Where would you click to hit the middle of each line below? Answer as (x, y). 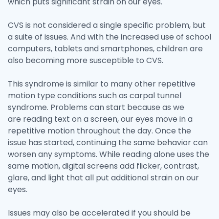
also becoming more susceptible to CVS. (86, 60)
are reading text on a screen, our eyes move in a (100, 119)
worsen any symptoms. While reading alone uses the (109, 154)
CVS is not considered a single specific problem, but (107, 25)
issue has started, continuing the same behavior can (108, 142)
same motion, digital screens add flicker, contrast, (103, 166)
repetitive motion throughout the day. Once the (99, 131)
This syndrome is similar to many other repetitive (102, 84)
